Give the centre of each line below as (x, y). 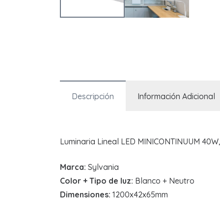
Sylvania (102, 167)
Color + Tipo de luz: (96, 180)
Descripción (93, 96)
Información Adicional (176, 96)
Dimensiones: (86, 194)
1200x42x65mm (140, 194)
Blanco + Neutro (164, 180)
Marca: (73, 167)
